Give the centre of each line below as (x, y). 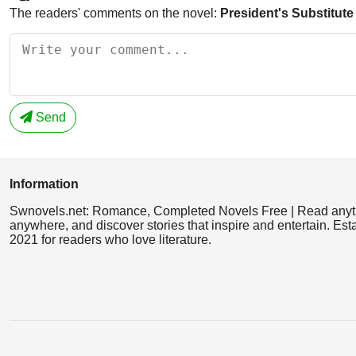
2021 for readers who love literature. (110, 239)
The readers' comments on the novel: (115, 13)
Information (44, 184)
